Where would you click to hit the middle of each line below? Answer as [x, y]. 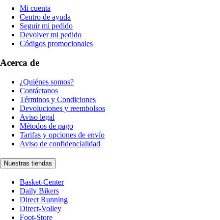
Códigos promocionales [56, 44]
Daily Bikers [39, 191]
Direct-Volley [41, 209]
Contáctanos [39, 90]
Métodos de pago [46, 126]
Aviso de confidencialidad [60, 143]
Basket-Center [42, 182]
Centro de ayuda [45, 17]
